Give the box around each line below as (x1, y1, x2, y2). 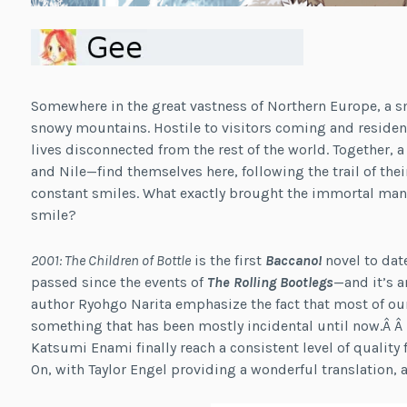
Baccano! (264, 251, 322, 269)
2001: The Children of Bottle (30, 251, 191, 269)
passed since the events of (30, 273, 207, 291)
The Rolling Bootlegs (206, 273, 333, 291)
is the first (190, 251, 265, 269)
